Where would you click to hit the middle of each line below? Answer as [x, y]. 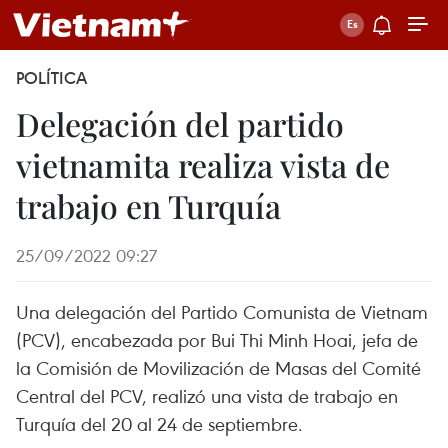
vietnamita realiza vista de [203, 164]
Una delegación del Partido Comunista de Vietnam [222, 311]
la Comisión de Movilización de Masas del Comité [218, 367]
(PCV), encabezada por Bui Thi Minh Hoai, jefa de [217, 339]
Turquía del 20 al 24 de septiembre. [159, 423]
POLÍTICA [51, 78]
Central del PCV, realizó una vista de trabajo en [207, 395]
